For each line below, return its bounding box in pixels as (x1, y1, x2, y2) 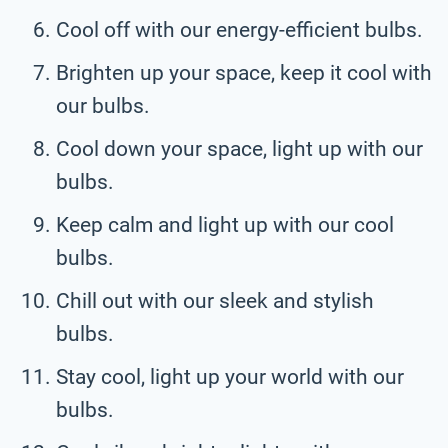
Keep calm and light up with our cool (56, 212, 394, 237)
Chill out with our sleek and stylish (56, 288, 374, 313)
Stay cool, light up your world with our (56, 364, 404, 389)
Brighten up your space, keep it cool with (56, 60, 432, 85)
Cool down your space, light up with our (56, 136, 423, 161)
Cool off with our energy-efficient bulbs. (56, 17, 423, 42)
